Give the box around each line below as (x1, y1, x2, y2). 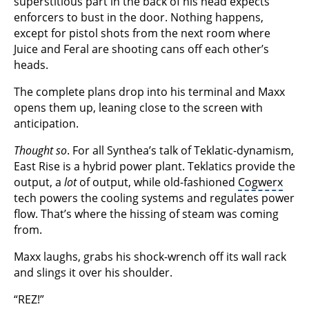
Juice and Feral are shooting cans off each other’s (14, 41, 269, 57)
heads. (14, 57, 48, 73)
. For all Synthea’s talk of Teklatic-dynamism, (67, 143, 294, 159)
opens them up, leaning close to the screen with (14, 100, 263, 116)
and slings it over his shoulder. (14, 265, 172, 281)
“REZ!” (14, 292, 44, 308)
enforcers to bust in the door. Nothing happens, (14, 10, 263, 26)
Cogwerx (238, 175, 283, 190)
